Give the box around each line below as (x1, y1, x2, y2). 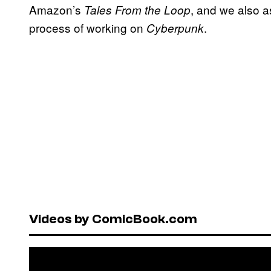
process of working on (29, 19, 146, 36)
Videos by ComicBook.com (29, 211, 197, 227)
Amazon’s (29, 1, 84, 18)
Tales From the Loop (84, 2, 191, 18)
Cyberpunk (146, 20, 204, 36)
